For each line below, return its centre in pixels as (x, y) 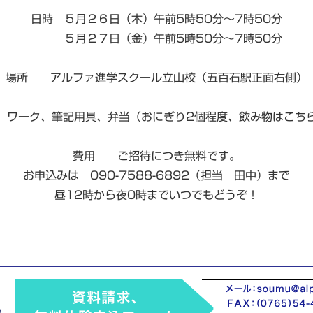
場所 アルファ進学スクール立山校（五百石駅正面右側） (156, 78)
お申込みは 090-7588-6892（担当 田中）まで (156, 175)
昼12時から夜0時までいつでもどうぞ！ (156, 195)
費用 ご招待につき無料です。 (156, 156)
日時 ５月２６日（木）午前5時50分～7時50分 (156, 19)
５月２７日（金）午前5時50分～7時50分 (156, 38)
